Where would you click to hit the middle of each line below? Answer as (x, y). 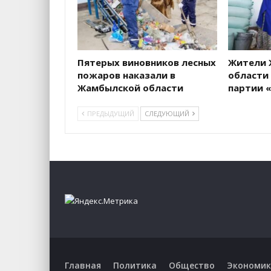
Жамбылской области (130, 87)
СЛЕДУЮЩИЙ (168, 113)
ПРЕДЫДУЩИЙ (110, 113)
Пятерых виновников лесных (147, 62)
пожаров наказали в (126, 75)
